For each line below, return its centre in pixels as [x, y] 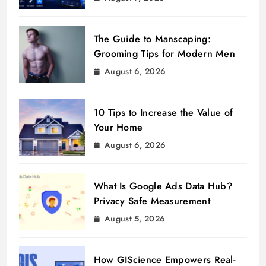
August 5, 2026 [135, 218]
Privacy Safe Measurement [152, 201]
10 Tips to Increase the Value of [163, 112]
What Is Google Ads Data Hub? [163, 186]
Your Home [118, 127]
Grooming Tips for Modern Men [164, 53]
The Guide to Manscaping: [152, 39]
